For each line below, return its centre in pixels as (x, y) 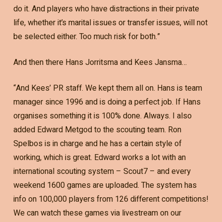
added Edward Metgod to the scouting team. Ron (97, 130)
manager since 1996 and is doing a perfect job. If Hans (107, 102)
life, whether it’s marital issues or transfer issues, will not (110, 23)
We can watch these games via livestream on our (97, 213)
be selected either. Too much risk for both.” (86, 36)
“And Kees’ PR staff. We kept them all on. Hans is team (108, 88)
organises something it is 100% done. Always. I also (102, 116)
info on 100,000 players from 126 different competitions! (111, 199)
